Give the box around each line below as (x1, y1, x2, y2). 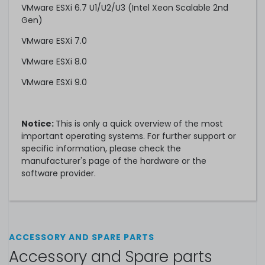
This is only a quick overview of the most (56, 117, 223, 130)
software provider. (21, 167, 96, 179)
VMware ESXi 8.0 (21, 55, 87, 67)
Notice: (21, 117, 56, 130)
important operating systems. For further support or (21, 130, 236, 142)
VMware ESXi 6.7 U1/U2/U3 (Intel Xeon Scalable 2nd (21, 1, 228, 14)
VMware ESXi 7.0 (21, 34, 87, 47)
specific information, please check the (21, 142, 181, 154)
